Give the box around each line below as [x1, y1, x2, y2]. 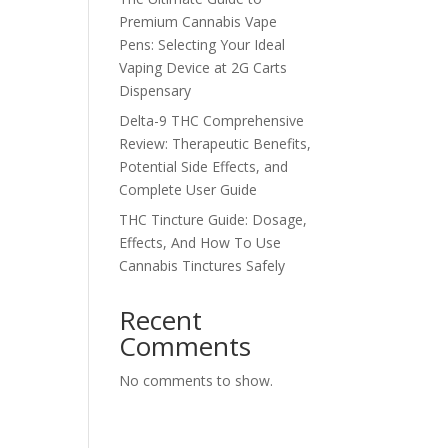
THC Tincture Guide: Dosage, [119, 210, 308, 229]
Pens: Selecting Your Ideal [119, 35, 286, 54]
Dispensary [119, 81, 192, 100]
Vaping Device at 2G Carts [119, 58, 288, 77]
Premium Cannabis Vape [119, 12, 278, 31]
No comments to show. [119, 371, 274, 390]
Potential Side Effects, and [119, 157, 289, 176]
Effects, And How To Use [119, 233, 282, 252]
